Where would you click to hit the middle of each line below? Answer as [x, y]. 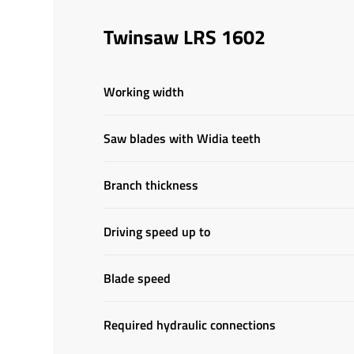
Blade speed [137, 278]
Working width [144, 92]
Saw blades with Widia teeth [183, 138]
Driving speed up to [157, 232]
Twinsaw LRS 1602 [185, 37]
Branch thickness [151, 185]
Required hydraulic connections [190, 325]
